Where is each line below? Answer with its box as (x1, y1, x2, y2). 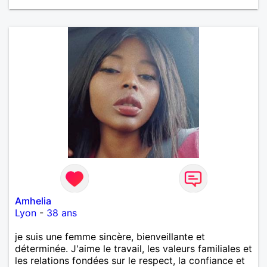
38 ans (46, 206, 77, 219)
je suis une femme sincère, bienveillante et (15, 230, 205, 243)
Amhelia (15, 194, 51, 207)
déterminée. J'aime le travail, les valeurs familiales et (15, 242, 252, 254)
